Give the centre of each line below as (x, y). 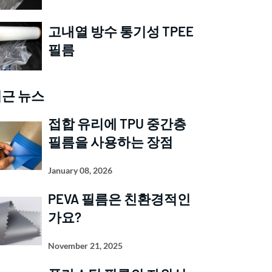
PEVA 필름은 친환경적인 (119, 199)
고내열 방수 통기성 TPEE (121, 31)
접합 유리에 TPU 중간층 (117, 123)
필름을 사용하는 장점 (110, 141)
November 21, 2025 (85, 246)
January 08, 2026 (80, 170)
